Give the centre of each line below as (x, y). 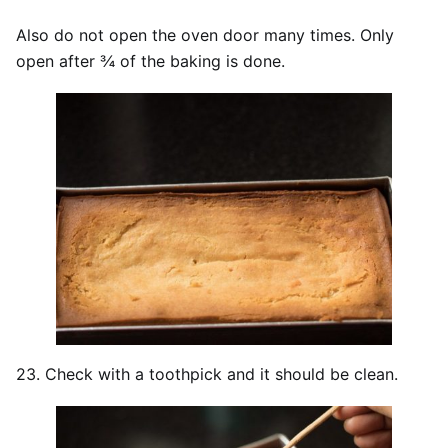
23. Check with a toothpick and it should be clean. (207, 373)
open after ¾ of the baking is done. (150, 60)
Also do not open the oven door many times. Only (205, 34)
